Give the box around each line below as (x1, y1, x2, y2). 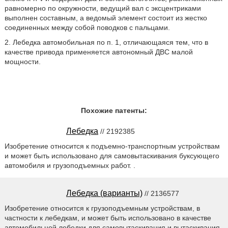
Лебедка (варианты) (66, 188, 142, 197)
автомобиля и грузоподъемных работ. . (4, 161, 135, 169)
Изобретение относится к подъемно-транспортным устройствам (4, 141, 220, 150)
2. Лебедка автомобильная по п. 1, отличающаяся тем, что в (4, 38, 208, 46)
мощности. (4, 58, 41, 66)
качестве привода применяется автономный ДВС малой (4, 48, 193, 56)
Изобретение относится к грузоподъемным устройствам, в (4, 204, 200, 212)
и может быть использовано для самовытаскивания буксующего (4, 151, 219, 160)
